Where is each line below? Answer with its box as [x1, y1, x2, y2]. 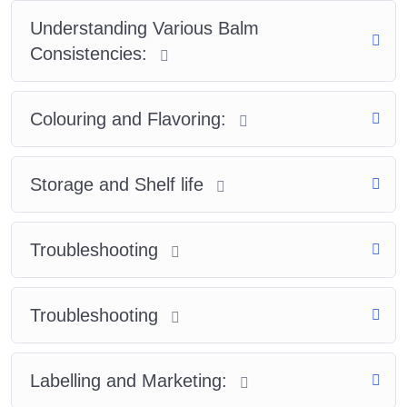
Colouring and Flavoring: [30, 108, 232, 129]
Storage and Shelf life [30, 174, 209, 194]
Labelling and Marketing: [30, 370, 233, 391]
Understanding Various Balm [30, 17, 259, 38]
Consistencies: [30, 43, 153, 64]
